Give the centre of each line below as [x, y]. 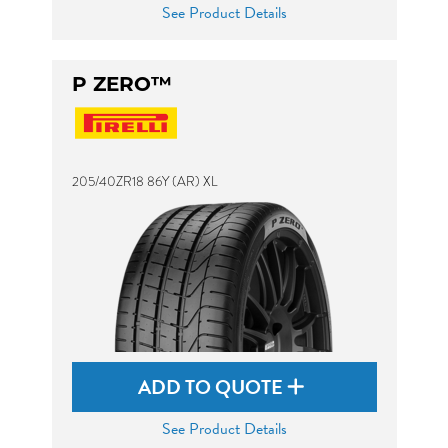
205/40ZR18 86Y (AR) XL [144, 181]
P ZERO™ [121, 84]
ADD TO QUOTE [212, 387]
